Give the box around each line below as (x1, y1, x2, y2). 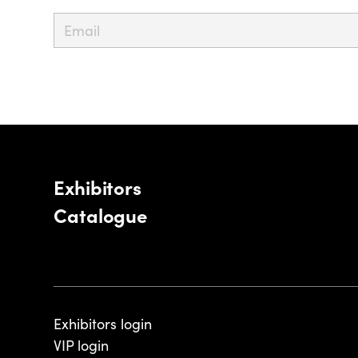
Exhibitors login (54, 314, 153, 333)
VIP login (54, 336, 109, 355)
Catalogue (54, 201, 149, 228)
